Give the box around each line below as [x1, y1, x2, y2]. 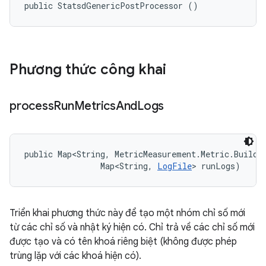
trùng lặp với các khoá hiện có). [9, 250, 141, 262]
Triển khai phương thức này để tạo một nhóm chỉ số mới [9, 207, 245, 219]
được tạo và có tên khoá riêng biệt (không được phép [9, 236, 237, 248]
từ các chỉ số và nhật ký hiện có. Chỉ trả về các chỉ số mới [9, 221, 255, 233]
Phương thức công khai [9, 61, 166, 78]
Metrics [74, 99, 116, 113]
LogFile [157, 160, 192, 172]
